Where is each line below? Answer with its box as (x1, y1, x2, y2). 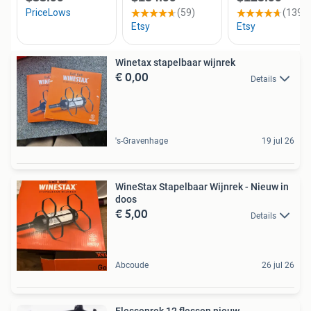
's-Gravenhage (115, 136, 168, 146)
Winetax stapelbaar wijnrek (115, 57, 235, 69)
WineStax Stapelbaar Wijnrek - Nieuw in (115, 181, 289, 193)
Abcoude (115, 260, 149, 271)
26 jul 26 (262, 260, 294, 271)
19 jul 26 (262, 136, 294, 146)
